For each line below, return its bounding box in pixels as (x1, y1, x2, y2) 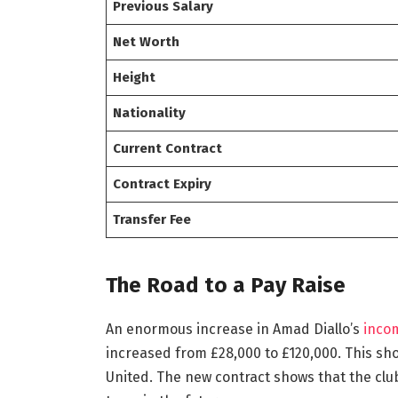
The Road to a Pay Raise (105, 272, 346, 298)
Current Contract (113, 139, 223, 156)
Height (113, 68, 156, 85)
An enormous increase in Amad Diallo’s (105, 320, 363, 338)
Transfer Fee (113, 211, 192, 227)
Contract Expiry (113, 175, 212, 192)
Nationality (113, 104, 187, 121)
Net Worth (113, 33, 180, 50)
